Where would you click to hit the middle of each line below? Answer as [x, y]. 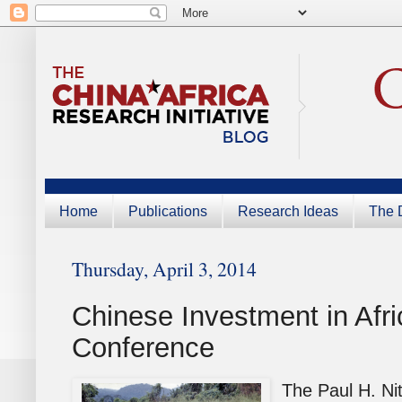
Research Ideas [288, 211]
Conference [143, 348]
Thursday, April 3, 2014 [164, 269]
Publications [168, 211]
